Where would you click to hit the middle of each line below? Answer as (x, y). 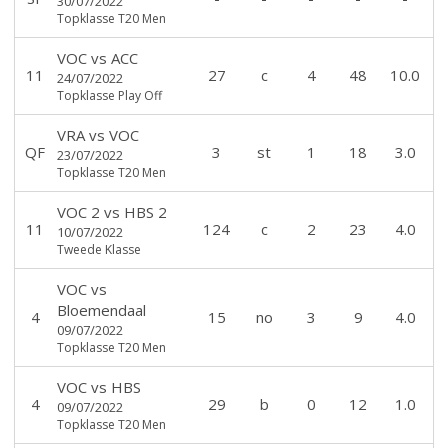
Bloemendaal (101, 309)
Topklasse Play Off (109, 95)
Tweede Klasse (98, 249)
